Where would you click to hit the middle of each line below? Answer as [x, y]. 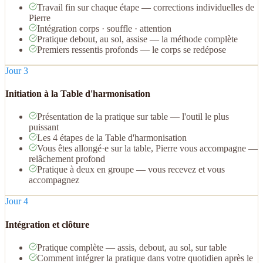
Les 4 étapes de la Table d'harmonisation [112, 138]
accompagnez [54, 180]
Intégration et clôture [47, 224]
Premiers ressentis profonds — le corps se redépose [131, 49]
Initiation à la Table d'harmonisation [78, 94]
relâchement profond [67, 159]
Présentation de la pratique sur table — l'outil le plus [133, 117]
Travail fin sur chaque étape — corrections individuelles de [146, 7]
